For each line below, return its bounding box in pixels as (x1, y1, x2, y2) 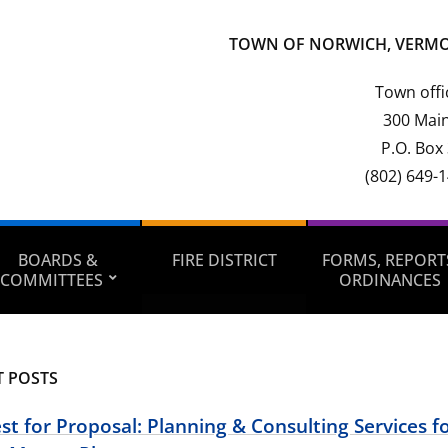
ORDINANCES (339, 269, 441, 291)
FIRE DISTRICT (171, 249, 277, 271)
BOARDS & (18, 249, 98, 271)
